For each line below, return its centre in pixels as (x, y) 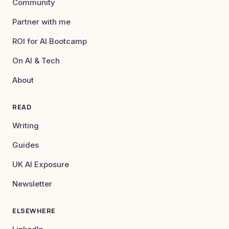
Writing (26, 125)
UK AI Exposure (41, 164)
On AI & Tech (36, 61)
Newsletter (32, 184)
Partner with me (41, 22)
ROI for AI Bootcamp (50, 41)
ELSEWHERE (34, 211)
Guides (26, 145)
